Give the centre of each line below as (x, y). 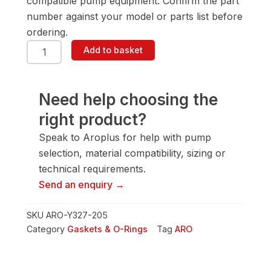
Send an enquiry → (82, 185)
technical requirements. (92, 169)
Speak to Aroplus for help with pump (125, 138)
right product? (93, 120)
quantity (44, 130)
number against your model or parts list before (135, 17)
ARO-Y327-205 (77, 215)
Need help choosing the (128, 100)
